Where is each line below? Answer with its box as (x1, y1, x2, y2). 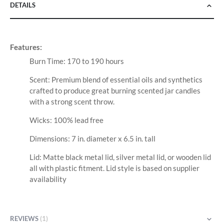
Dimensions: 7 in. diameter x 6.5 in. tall (29, 134, 155, 143)
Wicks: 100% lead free (29, 115, 103, 125)
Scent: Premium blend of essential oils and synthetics (29, 75, 202, 84)
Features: (10, 42, 42, 52)
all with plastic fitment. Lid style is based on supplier (29, 163, 199, 173)
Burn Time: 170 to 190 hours (29, 56, 124, 66)
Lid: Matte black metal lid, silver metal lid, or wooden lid (29, 152, 211, 162)
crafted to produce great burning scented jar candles (29, 86, 200, 95)
